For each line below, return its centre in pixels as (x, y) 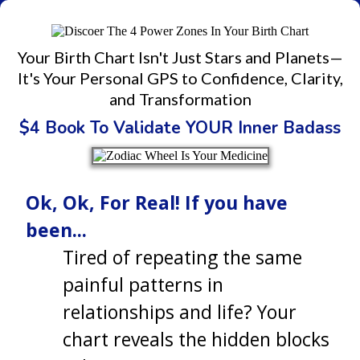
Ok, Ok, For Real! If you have (157, 203)
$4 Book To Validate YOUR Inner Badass (180, 128)
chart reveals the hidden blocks (196, 340)
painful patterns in (143, 285)
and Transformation (180, 99)
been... (56, 230)
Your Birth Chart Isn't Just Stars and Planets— (180, 57)
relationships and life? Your (180, 312)
